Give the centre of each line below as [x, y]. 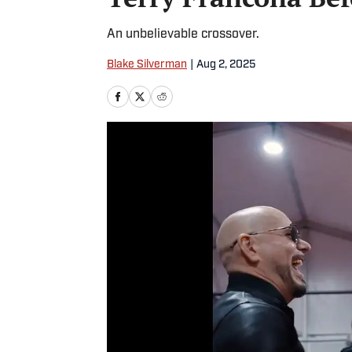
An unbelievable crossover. [183, 35]
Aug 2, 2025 [226, 65]
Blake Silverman [147, 65]
